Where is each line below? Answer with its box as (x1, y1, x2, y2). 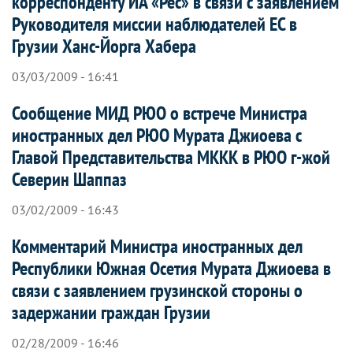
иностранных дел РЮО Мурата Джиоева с (12, 122, 302, 147)
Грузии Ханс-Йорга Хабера (12, 33, 196, 58)
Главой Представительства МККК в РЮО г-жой (12, 144, 330, 169)
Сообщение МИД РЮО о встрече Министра (12, 100, 307, 125)
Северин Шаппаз (12, 166, 127, 191)
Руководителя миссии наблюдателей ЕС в (12, 11, 297, 36)
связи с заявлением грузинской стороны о (12, 277, 303, 303)
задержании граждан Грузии (12, 299, 210, 325)
